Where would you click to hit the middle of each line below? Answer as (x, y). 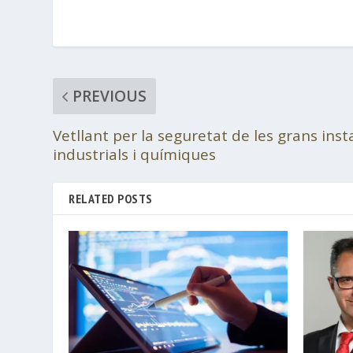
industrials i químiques (135, 154)
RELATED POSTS (111, 198)
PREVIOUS (110, 96)
